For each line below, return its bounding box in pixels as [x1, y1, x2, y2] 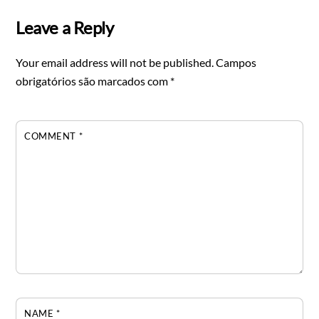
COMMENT [24, 130, 79, 142]
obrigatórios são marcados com [16, 73, 171, 88]
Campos [216, 55, 257, 69]
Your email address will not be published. [16, 55, 214, 69]
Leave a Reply [16, 16, 114, 38]
